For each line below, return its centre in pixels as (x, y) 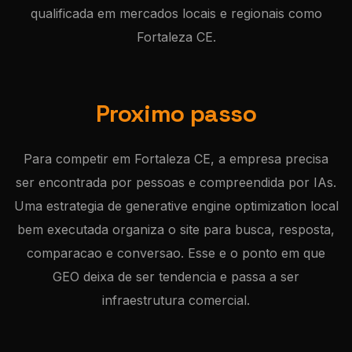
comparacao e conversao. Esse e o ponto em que (176, 253)
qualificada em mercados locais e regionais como (176, 13)
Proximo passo (176, 114)
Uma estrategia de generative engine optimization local (176, 206)
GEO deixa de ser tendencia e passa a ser (176, 277)
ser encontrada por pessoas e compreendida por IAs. (176, 182)
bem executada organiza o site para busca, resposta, (176, 229)
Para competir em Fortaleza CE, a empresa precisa (176, 159)
